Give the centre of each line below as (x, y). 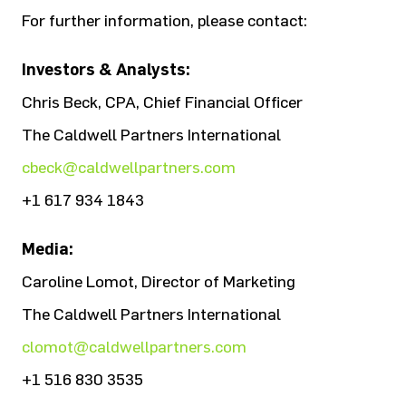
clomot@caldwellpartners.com (134, 347)
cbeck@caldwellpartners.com (129, 168)
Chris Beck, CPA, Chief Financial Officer (162, 102)
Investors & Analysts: (106, 70)
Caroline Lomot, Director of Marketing (159, 282)
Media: (48, 249)
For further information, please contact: (164, 21)
